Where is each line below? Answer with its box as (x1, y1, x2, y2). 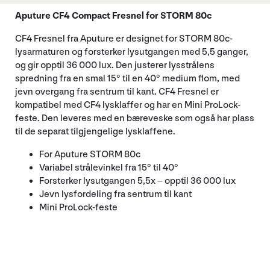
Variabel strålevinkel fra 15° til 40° (39, 162, 178, 174)
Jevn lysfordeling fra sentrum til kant (39, 188, 192, 200)
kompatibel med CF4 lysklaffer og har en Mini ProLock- (15, 99, 240, 111)
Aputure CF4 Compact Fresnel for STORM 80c (15, 10, 212, 22)
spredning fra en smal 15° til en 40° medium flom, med (15, 72, 240, 84)
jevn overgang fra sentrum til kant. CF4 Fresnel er (15, 86, 219, 98)
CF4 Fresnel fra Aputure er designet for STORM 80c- (15, 33, 233, 45)
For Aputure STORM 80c (39, 148, 140, 160)
